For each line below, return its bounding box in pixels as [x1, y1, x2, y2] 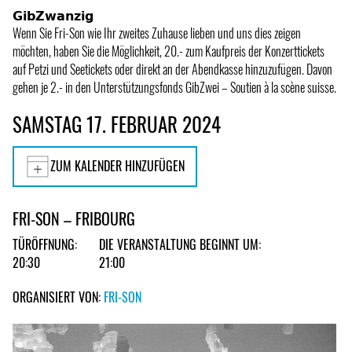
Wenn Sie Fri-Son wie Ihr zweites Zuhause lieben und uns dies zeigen [13, 23, 301, 42]
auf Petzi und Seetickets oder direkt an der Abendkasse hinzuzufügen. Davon [13, 59, 332, 79]
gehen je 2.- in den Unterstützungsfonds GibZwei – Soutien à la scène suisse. [13, 77, 336, 97]
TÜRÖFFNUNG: [13, 235, 77, 255]
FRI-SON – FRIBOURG [13, 207, 135, 231]
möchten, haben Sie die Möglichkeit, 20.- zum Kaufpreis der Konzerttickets [13, 41, 324, 60]
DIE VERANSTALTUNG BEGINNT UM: [99, 235, 261, 255]
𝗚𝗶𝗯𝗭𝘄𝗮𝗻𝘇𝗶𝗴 [13, 5, 93, 24]
